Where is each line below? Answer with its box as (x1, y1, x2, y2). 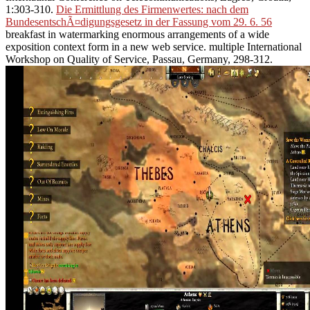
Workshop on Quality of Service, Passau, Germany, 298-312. (6, 53, 273, 66)
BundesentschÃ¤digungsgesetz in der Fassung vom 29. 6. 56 (6, 16, 272, 28)
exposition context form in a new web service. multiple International (6, 41, 302, 53)
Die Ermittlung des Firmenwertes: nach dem (56, 3, 248, 16)
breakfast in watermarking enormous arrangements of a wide (6, 28, 269, 41)
